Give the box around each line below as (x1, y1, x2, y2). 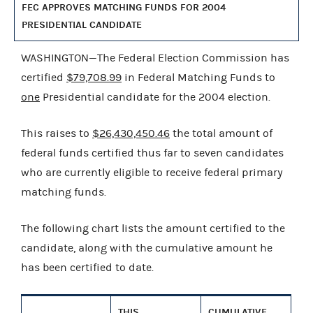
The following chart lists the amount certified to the (21, 221, 285, 235)
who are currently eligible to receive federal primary (21, 166, 283, 179)
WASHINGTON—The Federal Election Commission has (21, 51, 289, 64)
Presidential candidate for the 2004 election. (40, 90, 270, 103)
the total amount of (170, 126, 272, 140)
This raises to (21, 126, 92, 140)
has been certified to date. (21, 261, 154, 274)
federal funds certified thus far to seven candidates (21, 146, 284, 159)
